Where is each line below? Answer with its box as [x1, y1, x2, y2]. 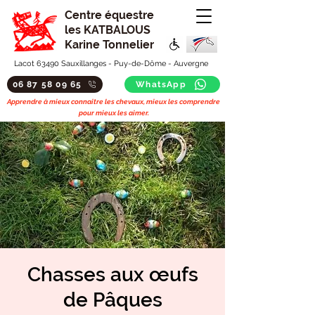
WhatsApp [136, 79, 186, 89]
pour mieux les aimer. [78, 109, 149, 117]
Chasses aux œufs [27, 263, 198, 286]
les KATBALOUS [65, 23, 150, 37]
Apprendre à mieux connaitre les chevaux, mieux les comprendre [7, 98, 220, 105]
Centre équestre [65, 8, 154, 22]
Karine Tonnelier [65, 38, 154, 51]
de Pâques [63, 288, 162, 311]
